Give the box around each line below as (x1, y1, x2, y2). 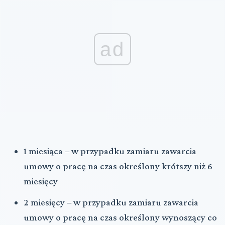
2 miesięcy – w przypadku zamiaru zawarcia (24, 196, 198, 207)
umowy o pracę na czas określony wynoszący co (24, 211, 217, 222)
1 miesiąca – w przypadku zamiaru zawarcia (24, 145, 196, 156)
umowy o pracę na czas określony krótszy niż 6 (24, 160, 212, 171)
